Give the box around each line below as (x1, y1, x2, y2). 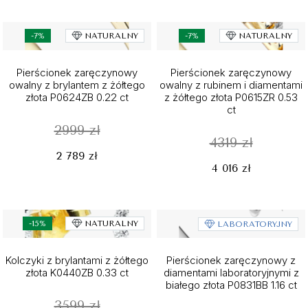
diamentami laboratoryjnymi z (163, 266, 299, 279)
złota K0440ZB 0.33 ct (25, 266, 129, 279)
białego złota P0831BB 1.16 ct (165, 278, 297, 291)
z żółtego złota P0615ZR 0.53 (164, 91, 298, 104)
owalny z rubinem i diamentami (159, 78, 302, 91)
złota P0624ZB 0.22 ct (25, 91, 129, 104)
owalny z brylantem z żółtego (9, 78, 145, 91)
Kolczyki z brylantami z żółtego (5, 254, 148, 267)
